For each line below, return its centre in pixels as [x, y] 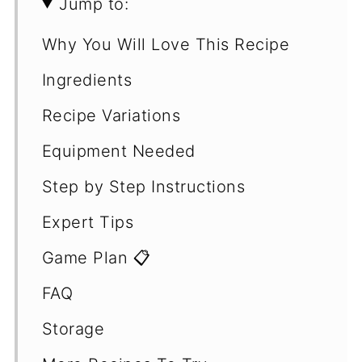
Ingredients [87, 80]
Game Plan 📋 [96, 257]
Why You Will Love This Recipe [166, 44]
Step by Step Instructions [143, 186]
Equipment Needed [118, 151]
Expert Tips [88, 222]
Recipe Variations [111, 115]
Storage [73, 328]
